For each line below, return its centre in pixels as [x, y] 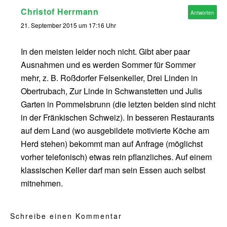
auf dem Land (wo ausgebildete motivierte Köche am [115, 131]
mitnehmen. [42, 183]
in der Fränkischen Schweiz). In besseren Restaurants [118, 118]
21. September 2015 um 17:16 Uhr [68, 25]
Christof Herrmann [60, 12]
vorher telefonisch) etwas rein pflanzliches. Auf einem [116, 157]
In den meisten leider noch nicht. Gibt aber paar [105, 52]
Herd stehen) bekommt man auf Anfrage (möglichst [112, 144]
